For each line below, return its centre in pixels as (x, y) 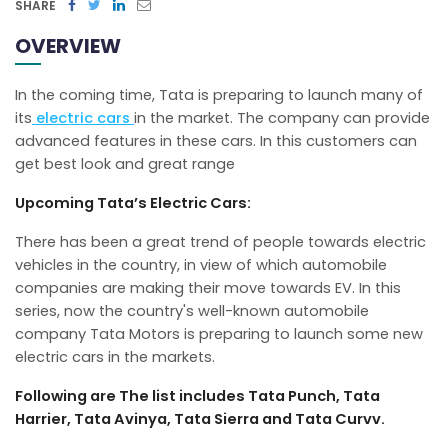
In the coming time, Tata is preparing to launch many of (219, 94)
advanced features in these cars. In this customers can (216, 140)
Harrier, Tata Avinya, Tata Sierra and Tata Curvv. (200, 418)
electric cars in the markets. (115, 356)
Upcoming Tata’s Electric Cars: (133, 202)
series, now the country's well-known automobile (192, 310)
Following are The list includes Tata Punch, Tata (197, 395)
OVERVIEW (68, 45)
